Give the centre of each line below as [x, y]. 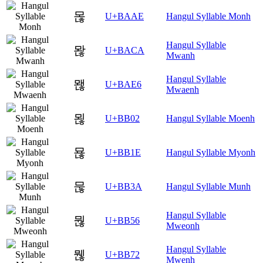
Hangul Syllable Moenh [210, 119]
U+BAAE [124, 16]
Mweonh [183, 226]
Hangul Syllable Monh [208, 16]
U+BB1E [123, 153]
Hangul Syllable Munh [208, 187]
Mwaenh [183, 90]
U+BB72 [122, 255]
